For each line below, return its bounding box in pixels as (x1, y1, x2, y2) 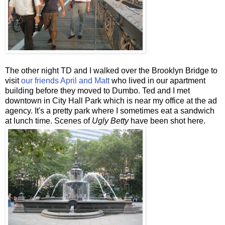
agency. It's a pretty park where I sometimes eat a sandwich (5, 106, 214, 115)
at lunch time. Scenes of (5, 116, 92, 125)
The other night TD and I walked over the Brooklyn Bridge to (5, 66, 217, 75)
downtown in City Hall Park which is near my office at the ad (5, 96, 217, 105)
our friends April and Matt (21, 76, 109, 85)
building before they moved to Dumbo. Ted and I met (5, 86, 190, 95)
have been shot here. (129, 116, 205, 125)
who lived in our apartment (109, 76, 205, 85)
